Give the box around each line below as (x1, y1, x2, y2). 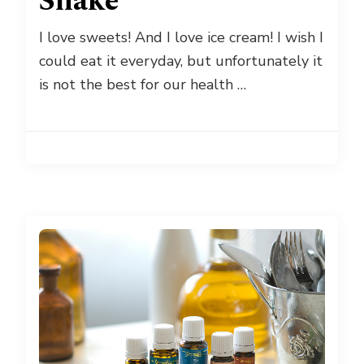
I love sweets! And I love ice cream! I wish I (39, 28, 323, 48)
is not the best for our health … (39, 75, 246, 95)
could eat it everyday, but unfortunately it (39, 51, 323, 71)
